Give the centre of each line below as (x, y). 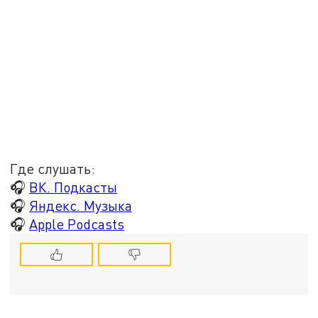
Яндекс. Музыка (81, 205)
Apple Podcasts (77, 224)
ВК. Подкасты (73, 187)
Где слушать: (53, 168)
